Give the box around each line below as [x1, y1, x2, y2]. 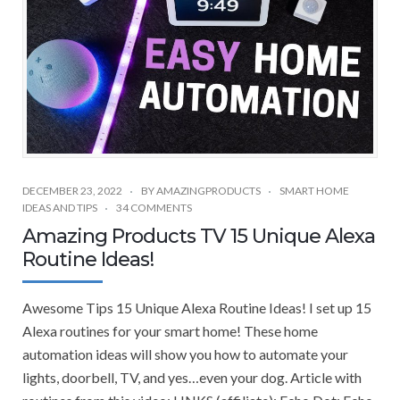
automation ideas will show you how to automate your [22, 346, 348, 363]
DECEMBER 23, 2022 [22, 184, 122, 198]
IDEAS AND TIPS [22, 201, 97, 215]
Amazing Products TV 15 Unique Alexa [22, 224, 375, 249]
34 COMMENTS [116, 201, 192, 215]
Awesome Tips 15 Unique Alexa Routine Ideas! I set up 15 [22, 299, 371, 317]
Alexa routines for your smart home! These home [22, 322, 318, 340]
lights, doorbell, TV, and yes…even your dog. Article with [22, 369, 362, 387]
